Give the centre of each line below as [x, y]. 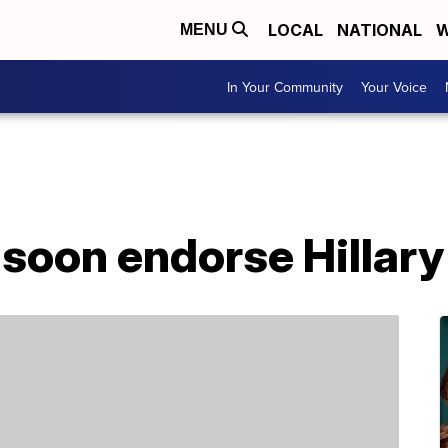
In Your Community [285, 86]
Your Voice [394, 86]
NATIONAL [379, 30]
